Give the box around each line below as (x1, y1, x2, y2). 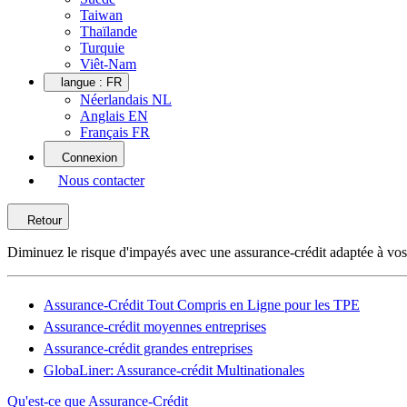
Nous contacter (58, 173, 144, 188)
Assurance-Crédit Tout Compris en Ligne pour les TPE (44, 297, 360, 313)
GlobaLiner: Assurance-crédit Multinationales (44, 362, 304, 378)
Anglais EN (80, 108, 148, 124)
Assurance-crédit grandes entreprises (44, 341, 253, 356)
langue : (61, 75, 106, 89)
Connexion (62, 151, 117, 164)
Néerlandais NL (80, 92, 172, 107)
